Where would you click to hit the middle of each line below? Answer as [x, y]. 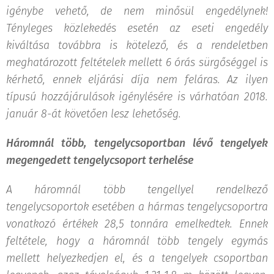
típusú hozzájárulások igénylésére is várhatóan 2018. [137, 96]
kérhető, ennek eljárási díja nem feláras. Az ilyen [137, 79]
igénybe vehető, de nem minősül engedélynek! [137, 11]
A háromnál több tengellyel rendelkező [137, 189]
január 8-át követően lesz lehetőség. [94, 113]
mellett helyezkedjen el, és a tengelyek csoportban [137, 258]
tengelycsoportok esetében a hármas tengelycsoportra [137, 206]
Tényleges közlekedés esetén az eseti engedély [137, 28]
